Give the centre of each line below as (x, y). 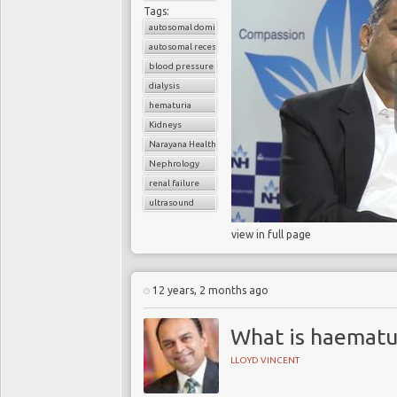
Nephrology (174, 163)
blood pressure (181, 66)
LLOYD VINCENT (265, 360)
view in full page (271, 234)
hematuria (170, 105)
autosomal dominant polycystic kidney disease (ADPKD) (264, 27)
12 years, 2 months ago (209, 290)
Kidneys (165, 125)
